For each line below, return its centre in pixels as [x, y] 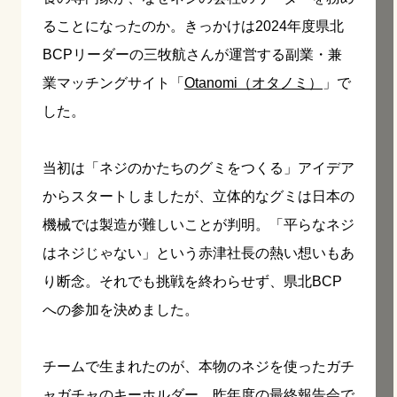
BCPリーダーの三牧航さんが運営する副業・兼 [192, 54]
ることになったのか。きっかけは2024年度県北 [193, 26]
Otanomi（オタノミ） [253, 82]
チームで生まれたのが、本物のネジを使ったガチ [198, 366]
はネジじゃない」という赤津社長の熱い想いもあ [198, 253]
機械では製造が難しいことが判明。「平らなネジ [198, 224]
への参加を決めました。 [121, 309]
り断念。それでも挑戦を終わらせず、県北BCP [192, 281]
